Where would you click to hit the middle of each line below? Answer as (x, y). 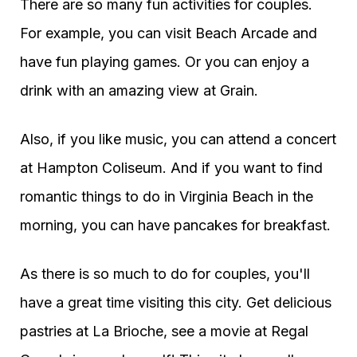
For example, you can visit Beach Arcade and (169, 33)
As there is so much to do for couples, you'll (165, 274)
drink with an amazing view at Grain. (139, 90)
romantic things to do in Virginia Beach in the (167, 196)
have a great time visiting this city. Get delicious (176, 302)
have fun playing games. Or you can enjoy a (165, 62)
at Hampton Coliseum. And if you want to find (171, 168)
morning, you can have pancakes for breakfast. (175, 225)
